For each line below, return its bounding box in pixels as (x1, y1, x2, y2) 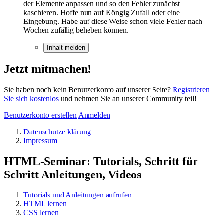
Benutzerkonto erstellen (4, 110, 77, 119)
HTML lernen (23, 199, 66, 208)
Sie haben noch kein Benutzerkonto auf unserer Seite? (4, 85, 173, 94)
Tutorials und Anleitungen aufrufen (23, 191, 131, 199)
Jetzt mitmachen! (4, 62, 91, 75)
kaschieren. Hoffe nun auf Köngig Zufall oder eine (23, 8, 180, 17)
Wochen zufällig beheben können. (23, 25, 129, 34)
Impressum (23, 136, 57, 145)
